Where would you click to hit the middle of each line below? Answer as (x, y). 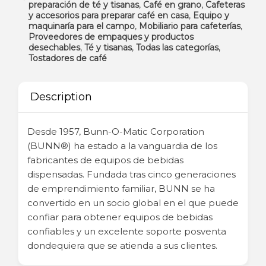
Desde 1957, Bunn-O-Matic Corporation (116, 132)
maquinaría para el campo (82, 26)
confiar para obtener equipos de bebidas (120, 217)
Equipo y (211, 15)
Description (61, 97)
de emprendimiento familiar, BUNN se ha (121, 189)
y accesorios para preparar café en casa (109, 15)
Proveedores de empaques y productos (111, 37)
